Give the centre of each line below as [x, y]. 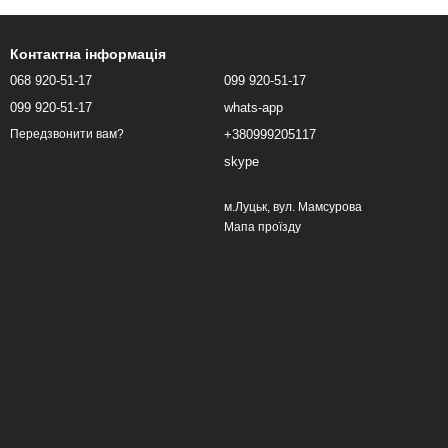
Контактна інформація [88, 54]
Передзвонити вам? [67, 134]
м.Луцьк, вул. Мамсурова [293, 207]
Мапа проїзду [262, 227]
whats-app [253, 107]
